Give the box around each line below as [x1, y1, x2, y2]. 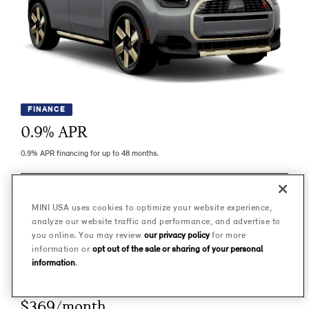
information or [32, 245, 92, 254]
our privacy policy [143, 231, 210, 240]
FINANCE [28, 105, 66, 114]
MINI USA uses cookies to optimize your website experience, [32, 203, 272, 212]
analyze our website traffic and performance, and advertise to [32, 217, 281, 226]
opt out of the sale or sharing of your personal [92, 245, 263, 254]
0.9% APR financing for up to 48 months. [21, 150, 159, 159]
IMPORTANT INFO [112, 221, 197, 232]
